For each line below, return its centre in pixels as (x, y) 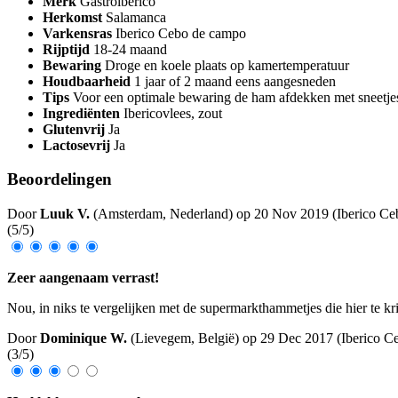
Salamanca (136, 17)
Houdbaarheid (87, 81)
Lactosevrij (76, 145)
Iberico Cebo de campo (181, 33)
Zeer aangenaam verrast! (83, 278)
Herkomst (72, 17)
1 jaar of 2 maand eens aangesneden (235, 81)
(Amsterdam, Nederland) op (174, 214)
